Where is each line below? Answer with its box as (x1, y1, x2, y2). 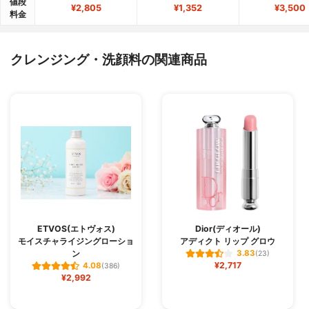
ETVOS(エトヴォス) (37, 223, 115, 234)
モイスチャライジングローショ (18, 235, 134, 246)
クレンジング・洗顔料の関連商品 (10, 50, 207, 68)
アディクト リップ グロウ (180, 235, 275, 246)
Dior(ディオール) (195, 223, 261, 234)
